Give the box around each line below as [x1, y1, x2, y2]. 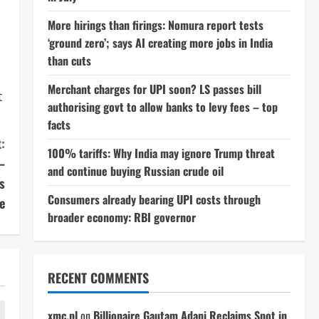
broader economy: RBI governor [47, 209, 196, 226]
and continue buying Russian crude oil [47, 162, 224, 179]
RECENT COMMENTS [47, 268, 149, 287]
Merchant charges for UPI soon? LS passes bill [47, 80, 261, 98]
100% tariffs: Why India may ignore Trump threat [47, 145, 275, 162]
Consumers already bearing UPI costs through [47, 191, 261, 208]
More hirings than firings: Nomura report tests [47, 16, 263, 33]
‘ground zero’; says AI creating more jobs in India [47, 34, 273, 51]
